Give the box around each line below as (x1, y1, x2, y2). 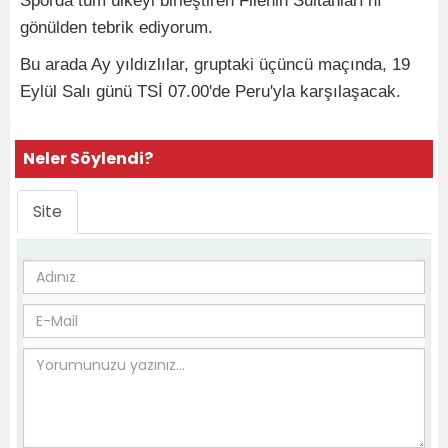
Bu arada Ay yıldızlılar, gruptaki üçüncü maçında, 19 (20, 55, 410, 74)
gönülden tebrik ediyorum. (20, 18, 213, 37)
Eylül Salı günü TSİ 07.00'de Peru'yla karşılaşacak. (20, 82, 406, 101)
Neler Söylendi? (23, 147, 153, 170)
